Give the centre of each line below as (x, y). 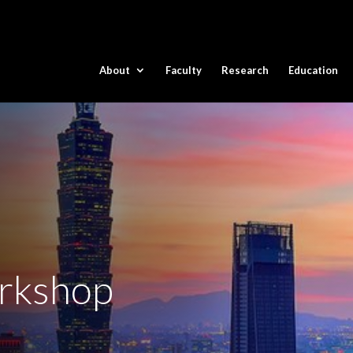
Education (313, 70)
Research (245, 70)
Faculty (184, 70)
